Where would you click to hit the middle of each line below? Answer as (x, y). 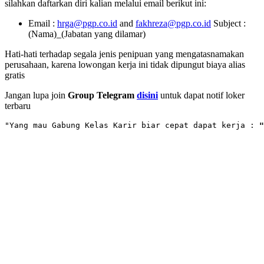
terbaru (18, 106)
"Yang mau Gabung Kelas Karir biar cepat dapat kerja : (132, 126)
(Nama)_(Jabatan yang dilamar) (87, 34)
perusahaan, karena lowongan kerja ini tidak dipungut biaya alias (125, 65)
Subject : (230, 24)
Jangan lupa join (36, 95)
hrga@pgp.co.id (87, 24)
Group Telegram (102, 95)
